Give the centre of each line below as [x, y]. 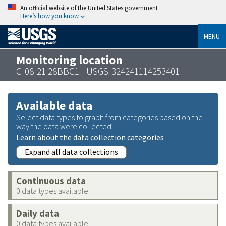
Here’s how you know [49, 16]
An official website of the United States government [89, 8]
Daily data [38, 213]
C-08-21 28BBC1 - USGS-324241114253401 [98, 71]
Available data [54, 105]
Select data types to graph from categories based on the [109, 117]
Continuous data [51, 181]
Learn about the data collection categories [90, 137]
